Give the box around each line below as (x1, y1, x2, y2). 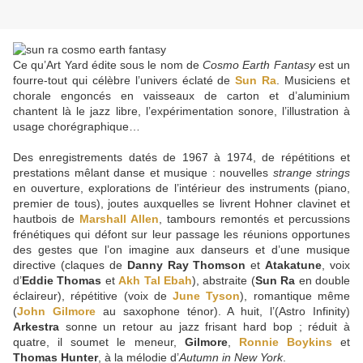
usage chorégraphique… (13, 120, 140, 134)
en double (295, 274, 351, 288)
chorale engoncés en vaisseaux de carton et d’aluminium (13, 89, 350, 103)
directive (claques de (13, 258, 127, 272)
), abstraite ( (192, 274, 255, 288)
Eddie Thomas (22, 274, 102, 288)
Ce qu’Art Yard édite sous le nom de (13, 58, 203, 72)
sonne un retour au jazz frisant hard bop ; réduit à (59, 320, 350, 334)
